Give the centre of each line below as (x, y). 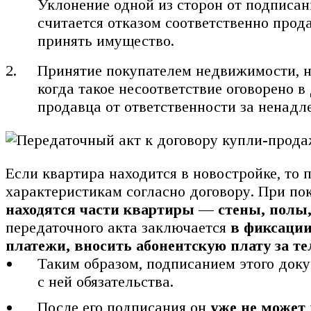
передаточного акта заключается (118, 228)
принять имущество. (106, 40)
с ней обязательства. (106, 282)
